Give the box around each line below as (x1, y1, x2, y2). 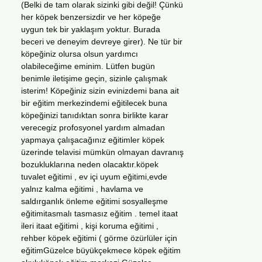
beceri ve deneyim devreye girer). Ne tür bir (21, 37, 182, 46)
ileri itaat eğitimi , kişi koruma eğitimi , (21, 221, 158, 230)
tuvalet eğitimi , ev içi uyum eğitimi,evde (21, 172, 167, 181)
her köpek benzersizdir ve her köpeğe (21, 12, 161, 22)
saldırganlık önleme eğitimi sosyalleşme (21, 196, 168, 206)
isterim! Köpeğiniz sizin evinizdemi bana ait (21, 86, 179, 95)
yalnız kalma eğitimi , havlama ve (21, 184, 143, 194)
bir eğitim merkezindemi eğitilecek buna (21, 98, 167, 108)
